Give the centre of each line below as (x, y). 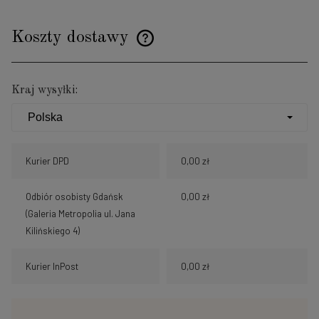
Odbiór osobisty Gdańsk (74, 197)
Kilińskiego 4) (53, 231)
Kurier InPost (52, 267)
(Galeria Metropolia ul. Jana (80, 214)
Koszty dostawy (73, 38)
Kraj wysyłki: (45, 91)
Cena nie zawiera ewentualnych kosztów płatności (126, 47)
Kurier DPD (47, 161)
